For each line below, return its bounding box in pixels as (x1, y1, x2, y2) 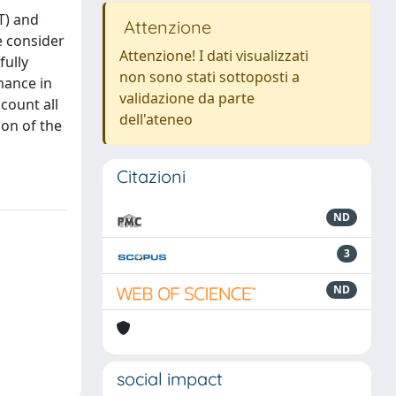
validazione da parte (119, 88, 255, 108)
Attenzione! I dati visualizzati (119, 46, 308, 65)
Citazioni (117, 165, 186, 187)
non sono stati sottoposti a (119, 67, 300, 87)
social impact (117, 368, 223, 390)
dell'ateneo (119, 110, 193, 129)
